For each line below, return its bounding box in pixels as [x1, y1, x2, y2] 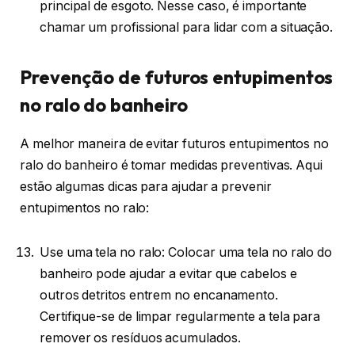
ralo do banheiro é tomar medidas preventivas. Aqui [20, 158, 323, 174]
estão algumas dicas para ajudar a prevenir [20, 179, 272, 195]
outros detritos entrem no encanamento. [40, 287, 278, 303]
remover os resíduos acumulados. [40, 330, 241, 345]
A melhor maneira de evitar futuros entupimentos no [20, 136, 330, 152]
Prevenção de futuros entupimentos [20, 65, 334, 90]
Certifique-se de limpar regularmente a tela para [40, 308, 321, 324]
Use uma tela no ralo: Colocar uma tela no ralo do [40, 244, 333, 260]
